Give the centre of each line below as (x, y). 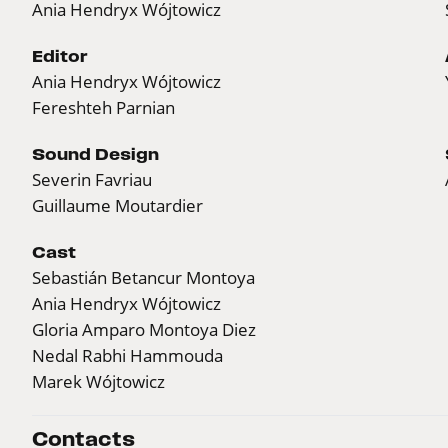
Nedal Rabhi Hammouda (127, 355)
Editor (60, 55)
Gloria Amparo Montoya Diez (144, 329)
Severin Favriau (92, 179)
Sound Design (95, 153)
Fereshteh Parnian (103, 107)
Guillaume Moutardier (117, 205)
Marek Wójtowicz (98, 381)
